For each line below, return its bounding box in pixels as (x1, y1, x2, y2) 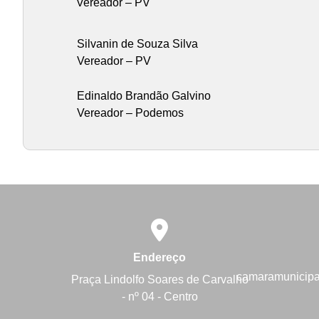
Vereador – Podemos (76, 107, 184, 120)
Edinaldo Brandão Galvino (76, 90, 211, 103)
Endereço (133, 251, 186, 264)
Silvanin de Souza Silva (76, 37, 198, 50)
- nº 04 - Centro (121, 290, 198, 303)
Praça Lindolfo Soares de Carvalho (70, 273, 249, 286)
